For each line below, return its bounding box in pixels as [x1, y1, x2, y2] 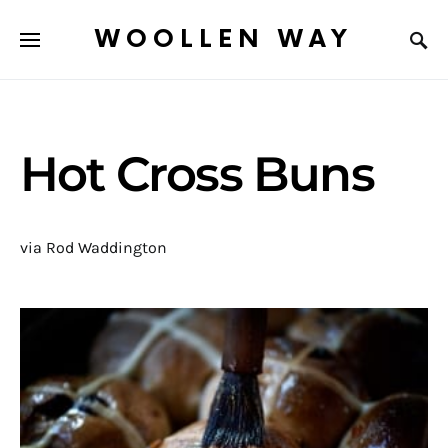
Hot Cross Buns [20, 145, 374, 203]
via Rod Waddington [20, 238, 167, 257]
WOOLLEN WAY [95, 24, 353, 54]
